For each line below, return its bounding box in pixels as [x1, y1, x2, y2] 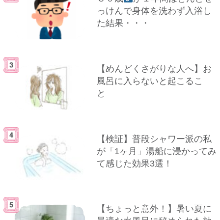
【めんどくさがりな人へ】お [96, 63, 212, 74]
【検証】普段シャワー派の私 [96, 134, 212, 144]
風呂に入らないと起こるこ [96, 76, 203, 86]
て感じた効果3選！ [96, 158, 172, 168]
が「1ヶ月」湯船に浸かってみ [96, 146, 217, 156]
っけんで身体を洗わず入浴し [96, 5, 212, 16]
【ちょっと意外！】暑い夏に [96, 204, 212, 214]
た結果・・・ [96, 18, 150, 28]
